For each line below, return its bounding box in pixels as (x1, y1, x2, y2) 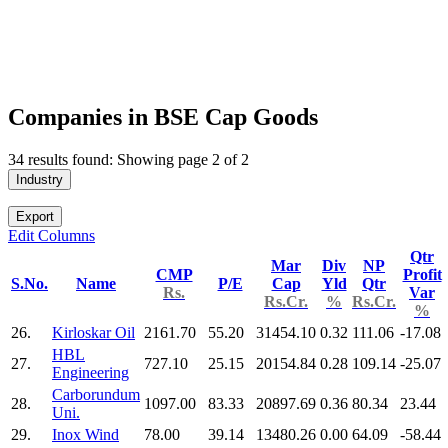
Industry (16, 171, 63, 187)
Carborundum (52, 385, 140, 403)
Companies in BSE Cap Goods (8, 103, 318, 130)
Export (16, 208, 54, 224)
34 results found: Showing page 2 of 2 (8, 150, 249, 168)
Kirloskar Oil (52, 323, 135, 341)
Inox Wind (52, 425, 119, 443)
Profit (402, 265, 442, 283)
